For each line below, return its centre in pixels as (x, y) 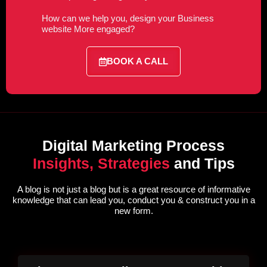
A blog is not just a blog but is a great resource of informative (133, 190)
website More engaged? (88, 29)
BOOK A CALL (137, 61)
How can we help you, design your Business (128, 18)
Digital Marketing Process (133, 146)
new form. (133, 211)
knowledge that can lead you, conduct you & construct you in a (133, 200)
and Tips (204, 164)
